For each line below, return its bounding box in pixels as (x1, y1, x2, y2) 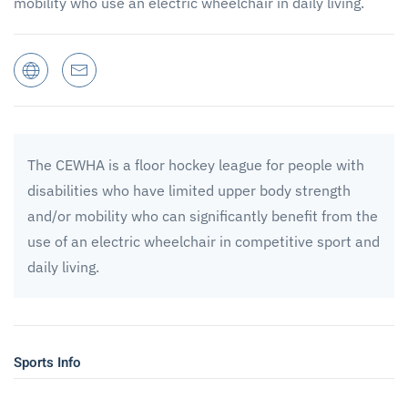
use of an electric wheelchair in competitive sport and (27, 231, 380, 250)
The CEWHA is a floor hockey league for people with (27, 155, 364, 174)
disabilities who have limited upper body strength (27, 180, 351, 199)
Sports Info (14, 352, 81, 372)
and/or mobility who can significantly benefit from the (27, 206, 378, 225)
